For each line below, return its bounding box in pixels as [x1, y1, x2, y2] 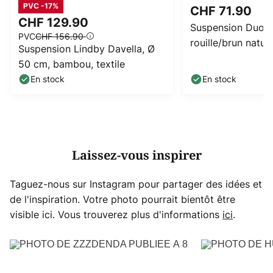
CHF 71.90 [190, 3, 255, 18]
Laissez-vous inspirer [71, 147, 202, 165]
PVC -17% [23, 1, 58, 11]
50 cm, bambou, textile [18, 57, 125, 71]
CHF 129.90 [18, 15, 91, 30]
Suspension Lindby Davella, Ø [18, 42, 155, 56]
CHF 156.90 [35, 30, 86, 43]
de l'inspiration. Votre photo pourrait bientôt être [10, 193, 235, 207]
